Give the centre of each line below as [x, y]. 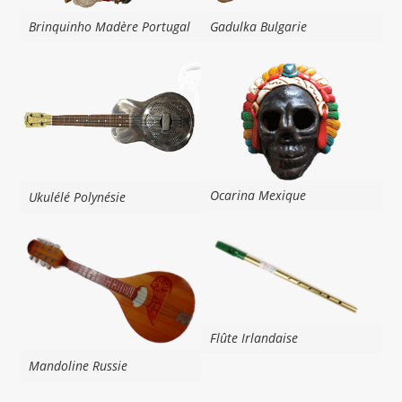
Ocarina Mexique [258, 196]
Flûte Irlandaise [254, 337]
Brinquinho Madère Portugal [110, 27]
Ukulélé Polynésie [78, 197]
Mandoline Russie [79, 365]
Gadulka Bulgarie [258, 27]
